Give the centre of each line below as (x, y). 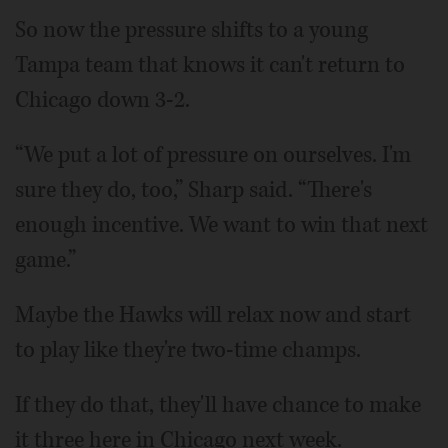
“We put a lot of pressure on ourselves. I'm (213, 154)
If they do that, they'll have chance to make (218, 404)
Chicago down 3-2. (102, 99)
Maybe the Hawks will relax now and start (213, 314)
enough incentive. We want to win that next (221, 224)
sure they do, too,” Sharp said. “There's (193, 189)
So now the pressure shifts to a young (191, 29)
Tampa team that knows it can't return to (210, 64)
